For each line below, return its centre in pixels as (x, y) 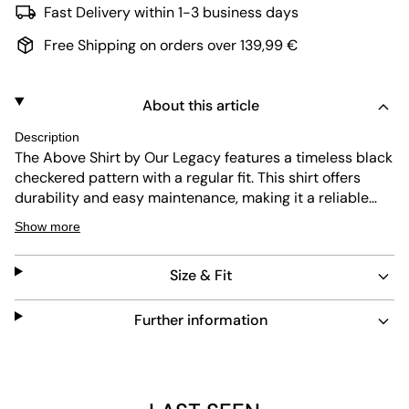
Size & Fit (201, 275)
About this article (201, 105)
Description (47, 137)
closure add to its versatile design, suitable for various (195, 238)
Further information (201, 320)
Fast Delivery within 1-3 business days (171, 12)
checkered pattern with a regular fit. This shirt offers (188, 178)
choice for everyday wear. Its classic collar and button (194, 218)
